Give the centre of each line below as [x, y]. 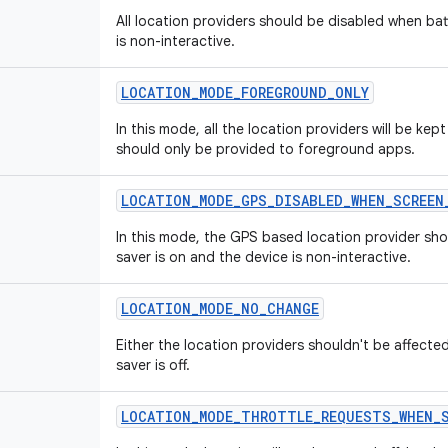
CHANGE [293, 308]
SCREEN [418, 200]
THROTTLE [277, 416]
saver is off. [153, 365]
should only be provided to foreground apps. [265, 149]
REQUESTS [356, 416]
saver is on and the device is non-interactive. [263, 257]
